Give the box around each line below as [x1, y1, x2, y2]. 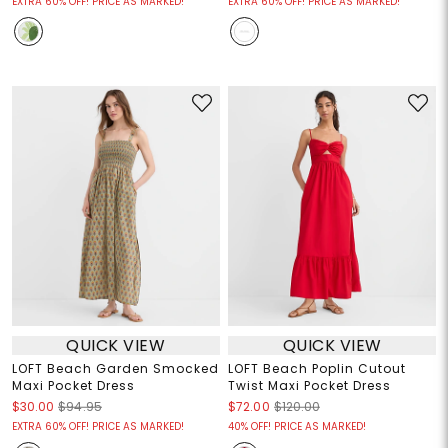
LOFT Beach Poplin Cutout [228, 360, 406, 378]
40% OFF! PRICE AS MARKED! [228, 419, 366, 435]
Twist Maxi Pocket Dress [228, 377, 391, 395]
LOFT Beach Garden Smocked [11, 360, 219, 378]
